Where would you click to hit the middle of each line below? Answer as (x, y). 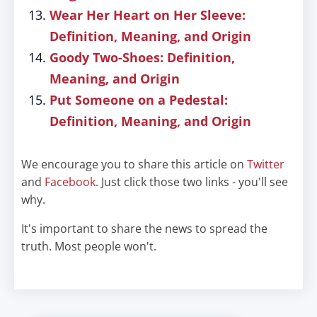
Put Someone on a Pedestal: (139, 100)
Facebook (70, 182)
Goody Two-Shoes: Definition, (142, 57)
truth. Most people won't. (89, 246)
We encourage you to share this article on (134, 164)
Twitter (266, 164)
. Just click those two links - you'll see (192, 182)
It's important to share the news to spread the (144, 229)
